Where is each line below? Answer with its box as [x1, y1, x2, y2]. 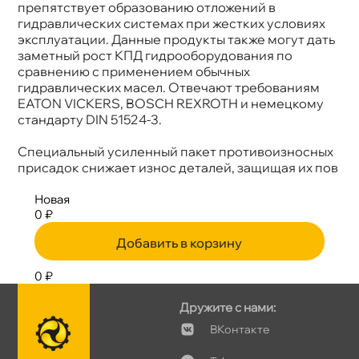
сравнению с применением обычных [18, 63, 251, 79]
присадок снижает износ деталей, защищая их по [18, 159, 339, 175]
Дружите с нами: [179, 299, 276, 315]
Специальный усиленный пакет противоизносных [18, 143, 334, 159]
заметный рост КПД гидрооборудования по [18, 46, 293, 63]
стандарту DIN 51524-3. [18, 111, 163, 127]
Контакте [210, 321, 269, 337]
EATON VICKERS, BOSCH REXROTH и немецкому [18, 95, 325, 111]
